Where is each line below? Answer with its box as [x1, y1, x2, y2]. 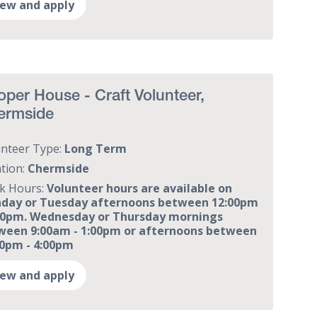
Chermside [28, 160, 90, 176]
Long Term [64, 140, 127, 156]
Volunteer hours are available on [47, 180, 233, 196]
